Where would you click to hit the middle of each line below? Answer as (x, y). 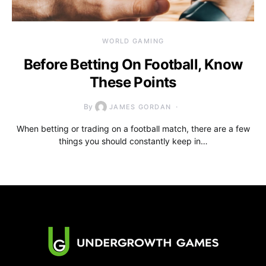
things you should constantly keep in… (133, 141)
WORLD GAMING (133, 41)
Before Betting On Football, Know (133, 65)
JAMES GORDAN (140, 107)
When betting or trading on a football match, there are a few (133, 129)
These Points (133, 83)
